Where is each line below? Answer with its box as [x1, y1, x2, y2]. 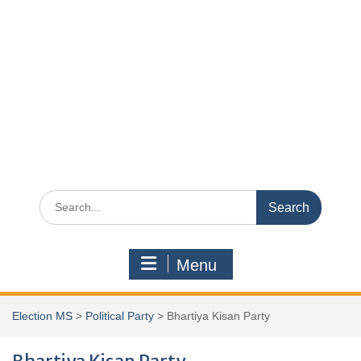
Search [39, 191, 75, 204]
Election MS [12, 309, 73, 322]
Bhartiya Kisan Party [167, 309, 270, 322]
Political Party [85, 309, 154, 322]
